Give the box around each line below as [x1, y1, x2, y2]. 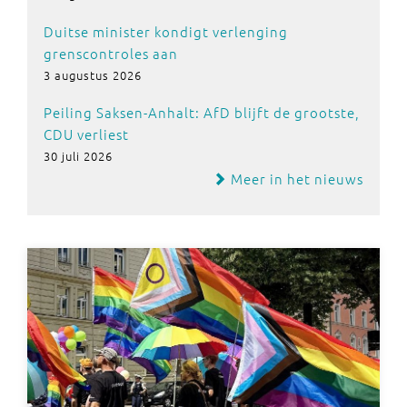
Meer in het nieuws [227, 168, 363, 188]
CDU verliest [44, 124, 129, 144]
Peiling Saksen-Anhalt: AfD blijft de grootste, [44, 102, 360, 122]
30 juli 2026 [44, 146, 113, 164]
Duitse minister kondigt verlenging [44, 21, 288, 41]
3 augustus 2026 [44, 65, 142, 84]
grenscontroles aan [44, 43, 178, 63]
